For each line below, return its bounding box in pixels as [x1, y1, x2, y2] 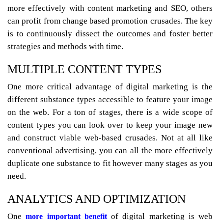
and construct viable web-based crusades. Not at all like [7, 133, 213, 143]
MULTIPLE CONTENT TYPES [7, 63, 162, 76]
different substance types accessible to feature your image [7, 95, 213, 105]
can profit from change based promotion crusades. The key [7, 16, 213, 26]
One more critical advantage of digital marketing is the [7, 82, 213, 92]
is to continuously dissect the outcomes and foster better [7, 29, 213, 39]
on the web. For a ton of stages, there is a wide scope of [7, 108, 213, 117]
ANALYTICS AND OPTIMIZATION [7, 192, 186, 206]
